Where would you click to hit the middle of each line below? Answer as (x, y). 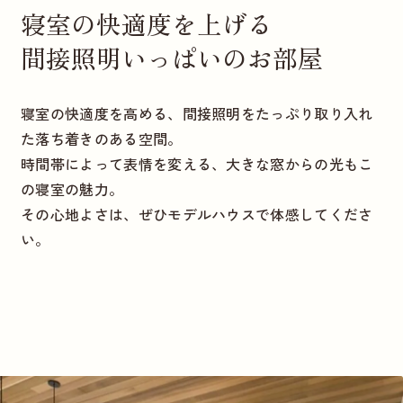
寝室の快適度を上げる (146, 23)
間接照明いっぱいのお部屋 (171, 57)
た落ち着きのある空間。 (101, 138)
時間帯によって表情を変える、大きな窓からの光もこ (197, 163)
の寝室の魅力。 (72, 188)
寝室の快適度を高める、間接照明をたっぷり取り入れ (197, 113)
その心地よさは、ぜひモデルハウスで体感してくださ (197, 214)
